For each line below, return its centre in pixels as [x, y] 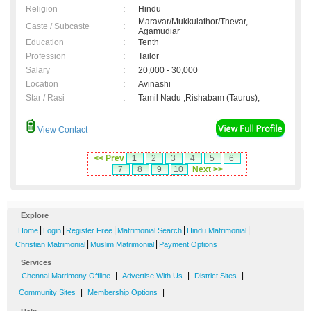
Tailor [149, 57]
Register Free [89, 231]
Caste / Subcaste [58, 27]
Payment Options [188, 245]
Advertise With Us [152, 276]
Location [42, 84]
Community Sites [47, 293]
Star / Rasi [45, 98]
